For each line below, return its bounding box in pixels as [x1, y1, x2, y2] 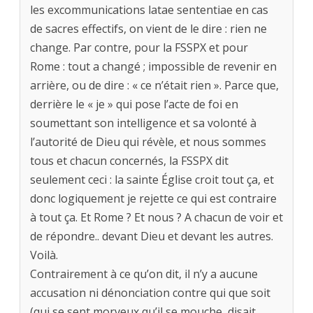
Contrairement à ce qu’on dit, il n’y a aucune [30, 266, 258, 282]
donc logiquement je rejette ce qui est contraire [30, 191, 277, 207]
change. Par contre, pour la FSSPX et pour [30, 40, 248, 56]
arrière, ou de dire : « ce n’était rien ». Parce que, [30, 78, 279, 94]
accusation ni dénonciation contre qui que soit [30, 285, 270, 301]
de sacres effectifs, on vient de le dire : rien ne [30, 21, 267, 37]
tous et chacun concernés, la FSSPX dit [30, 153, 228, 169]
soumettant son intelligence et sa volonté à [30, 115, 256, 131]
